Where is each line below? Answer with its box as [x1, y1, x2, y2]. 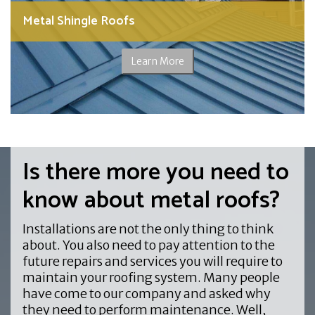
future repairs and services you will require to [22, 252, 283, 269]
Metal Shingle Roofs [22, 10, 135, 32]
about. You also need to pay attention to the [22, 236, 275, 253]
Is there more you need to [22, 153, 289, 192]
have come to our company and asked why [22, 285, 271, 302]
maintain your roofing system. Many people [22, 269, 280, 285]
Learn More [131, 54, 184, 67]
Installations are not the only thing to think [22, 220, 274, 237]
